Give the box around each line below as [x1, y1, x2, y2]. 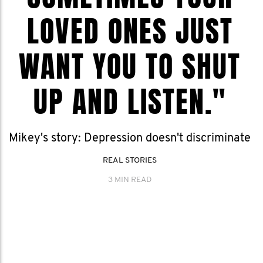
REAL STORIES [103, 156, 157, 165]
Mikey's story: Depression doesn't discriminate [9, 133, 251, 144]
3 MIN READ [108, 176, 151, 184]
